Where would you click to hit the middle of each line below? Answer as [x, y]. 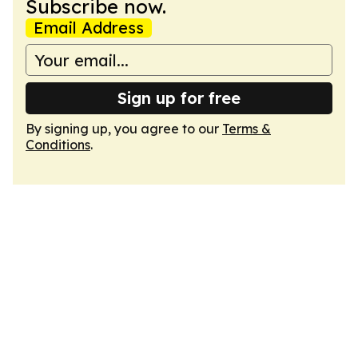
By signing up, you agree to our [124, 129]
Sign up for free [179, 98]
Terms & [247, 129]
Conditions [58, 145]
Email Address [89, 28]
